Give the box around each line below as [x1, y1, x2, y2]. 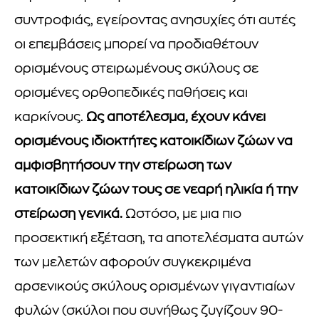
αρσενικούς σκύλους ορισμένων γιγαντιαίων [14, 280, 295, 294]
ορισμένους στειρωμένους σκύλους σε [14, 62, 258, 76]
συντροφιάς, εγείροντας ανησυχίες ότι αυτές [14, 14, 296, 28]
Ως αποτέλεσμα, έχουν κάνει [83, 110, 266, 125]
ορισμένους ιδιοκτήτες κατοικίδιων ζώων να [14, 135, 293, 149]
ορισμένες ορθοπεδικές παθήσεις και [14, 86, 248, 100]
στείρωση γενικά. [14, 207, 122, 221]
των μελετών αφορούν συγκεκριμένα [14, 256, 251, 270]
